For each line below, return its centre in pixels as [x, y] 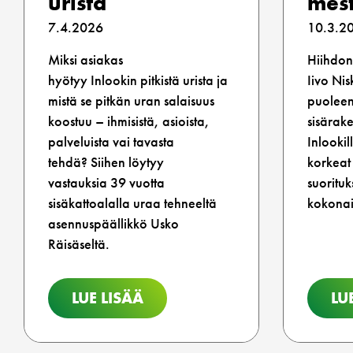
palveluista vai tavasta [111, 142]
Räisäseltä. [79, 244]
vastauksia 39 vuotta [106, 183]
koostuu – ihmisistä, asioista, [129, 121]
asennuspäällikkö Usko [113, 224]
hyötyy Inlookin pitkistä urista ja [138, 80]
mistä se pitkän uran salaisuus [131, 101]
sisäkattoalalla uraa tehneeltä [132, 203]
